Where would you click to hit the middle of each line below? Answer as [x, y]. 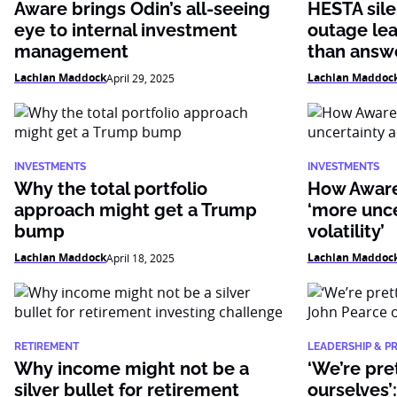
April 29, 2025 [140, 78]
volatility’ [346, 231]
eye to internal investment [126, 30]
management [71, 51]
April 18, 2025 [140, 258]
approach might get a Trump [136, 210]
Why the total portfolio [111, 189]
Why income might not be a [132, 369]
